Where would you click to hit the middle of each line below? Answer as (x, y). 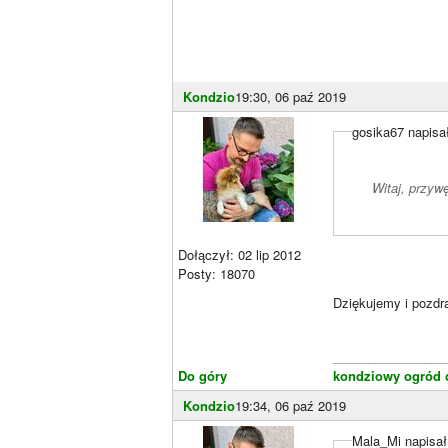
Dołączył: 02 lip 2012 (239, 254)
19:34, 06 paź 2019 (290, 406)
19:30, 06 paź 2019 (290, 96)
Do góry (202, 376)
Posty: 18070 (216, 273)
